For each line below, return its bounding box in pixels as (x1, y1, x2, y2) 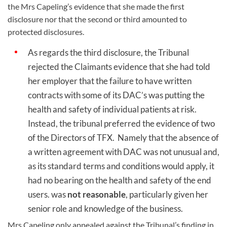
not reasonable (67, 189, 126, 200)
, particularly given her (126, 189, 208, 200)
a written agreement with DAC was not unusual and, (28, 146, 219, 158)
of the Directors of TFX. (28, 132, 115, 143)
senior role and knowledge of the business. (28, 203, 183, 214)
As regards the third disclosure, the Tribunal (28, 47, 189, 58)
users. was (28, 189, 67, 200)
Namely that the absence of (118, 132, 219, 143)
